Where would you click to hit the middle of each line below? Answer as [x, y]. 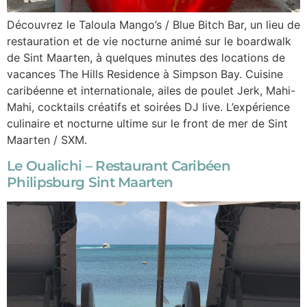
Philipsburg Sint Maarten [90, 182]
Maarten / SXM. [47, 139]
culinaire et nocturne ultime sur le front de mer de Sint [147, 123]
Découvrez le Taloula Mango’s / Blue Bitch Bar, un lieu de [153, 24]
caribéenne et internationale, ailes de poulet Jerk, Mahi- [151, 90]
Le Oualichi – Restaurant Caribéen [119, 165]
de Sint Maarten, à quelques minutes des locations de [146, 57]
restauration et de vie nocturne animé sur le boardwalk [149, 41]
